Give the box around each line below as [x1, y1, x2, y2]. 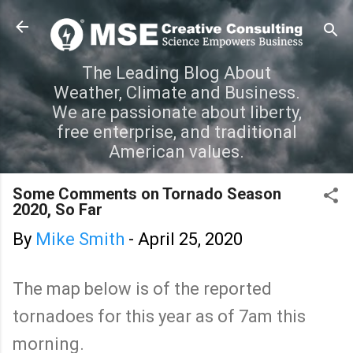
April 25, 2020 [138, 229, 243, 249]
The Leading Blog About [82, 62, 271, 83]
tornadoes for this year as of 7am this [13, 306, 306, 326]
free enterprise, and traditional [56, 121, 297, 142]
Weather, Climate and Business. [53, 82, 300, 102]
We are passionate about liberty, [51, 102, 302, 122]
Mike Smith [35, 229, 124, 249]
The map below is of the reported [13, 278, 272, 299]
